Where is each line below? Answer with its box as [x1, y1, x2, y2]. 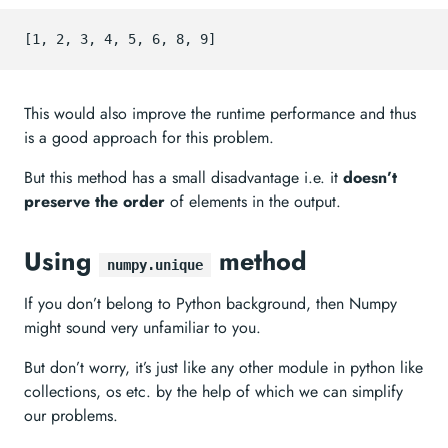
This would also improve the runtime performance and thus [24, 102, 416, 125]
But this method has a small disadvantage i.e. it [24, 166, 343, 189]
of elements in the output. [165, 190, 341, 213]
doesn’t [343, 166, 397, 189]
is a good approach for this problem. [24, 126, 274, 149]
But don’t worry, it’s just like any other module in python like [24, 356, 423, 379]
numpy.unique [107, 257, 203, 273]
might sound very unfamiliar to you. [24, 316, 261, 339]
